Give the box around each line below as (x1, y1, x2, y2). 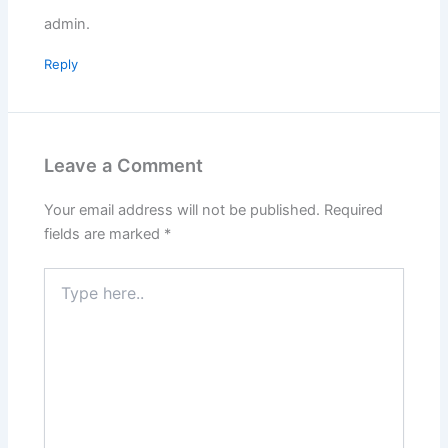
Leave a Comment (44, 153, 204, 176)
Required (324, 201, 384, 220)
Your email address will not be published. (44, 201, 321, 220)
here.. (43, 287, 81, 305)
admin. (44, 14, 91, 33)
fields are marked (44, 225, 165, 244)
